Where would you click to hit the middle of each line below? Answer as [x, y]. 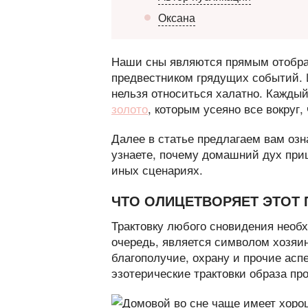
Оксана [177, 17]
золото [130, 108]
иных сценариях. [157, 169]
